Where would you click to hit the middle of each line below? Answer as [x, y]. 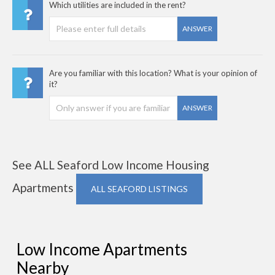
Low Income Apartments [102, 249]
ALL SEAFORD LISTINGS [139, 188]
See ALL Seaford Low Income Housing [111, 165]
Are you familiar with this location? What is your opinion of [153, 73]
